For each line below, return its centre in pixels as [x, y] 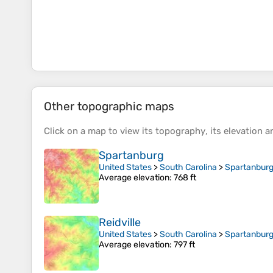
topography [180, 131]
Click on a [66, 131]
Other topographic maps [109, 107]
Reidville [120, 223]
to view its [131, 131]
